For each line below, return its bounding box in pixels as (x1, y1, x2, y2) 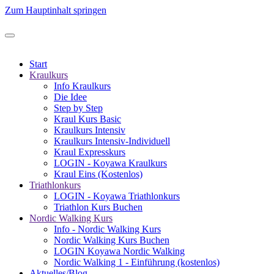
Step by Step (54, 103, 103, 113)
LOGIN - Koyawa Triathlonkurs (54, 191, 180, 201)
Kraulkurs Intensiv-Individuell (54, 136, 170, 146)
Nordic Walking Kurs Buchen (54, 235, 169, 245)
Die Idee (54, 92, 87, 102)
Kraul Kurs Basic (54, 114, 121, 124)
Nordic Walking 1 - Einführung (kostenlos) (54, 257, 220, 267)
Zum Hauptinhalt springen (5, 5, 106, 15)
